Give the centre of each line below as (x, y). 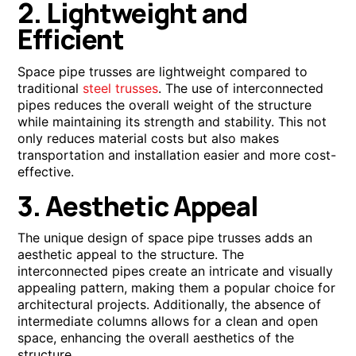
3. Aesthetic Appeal (138, 205)
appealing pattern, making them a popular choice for (177, 288)
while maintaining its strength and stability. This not (172, 121)
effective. (46, 171)
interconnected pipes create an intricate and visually (176, 271)
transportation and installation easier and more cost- (177, 155)
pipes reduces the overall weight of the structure (165, 104)
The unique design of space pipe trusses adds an (165, 238)
